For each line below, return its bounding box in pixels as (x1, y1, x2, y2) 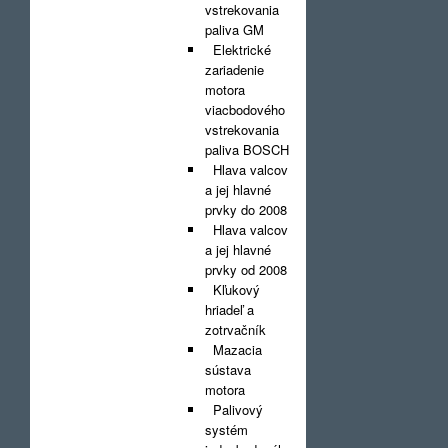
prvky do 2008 (205, 200, 287, 219)
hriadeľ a (205, 300, 254, 319)
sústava (205, 360, 251, 379)
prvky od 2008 (205, 260, 287, 279)
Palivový (205, 400, 263, 419)
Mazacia (205, 340, 262, 359)
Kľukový (205, 280, 260, 299)
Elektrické (205, 40, 271, 59)
